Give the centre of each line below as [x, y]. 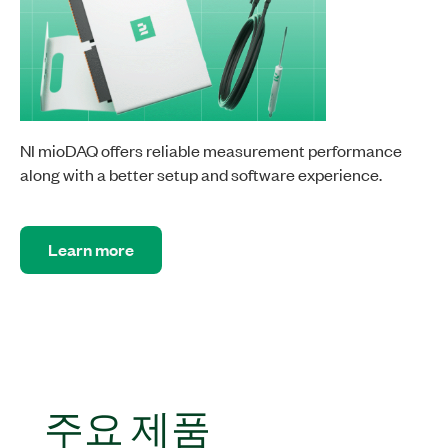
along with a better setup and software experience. [201, 174]
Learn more [91, 250]
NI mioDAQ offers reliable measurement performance [211, 150]
